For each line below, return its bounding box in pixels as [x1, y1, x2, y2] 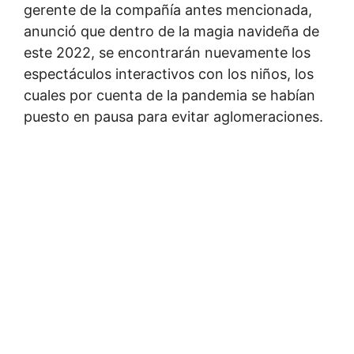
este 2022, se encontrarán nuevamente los [24, 44, 311, 61]
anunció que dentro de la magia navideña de [24, 23, 319, 40]
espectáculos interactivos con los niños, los [24, 66, 314, 82]
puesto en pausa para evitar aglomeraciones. [24, 108, 323, 125]
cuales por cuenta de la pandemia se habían [24, 87, 315, 104]
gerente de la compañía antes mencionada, [24, 2, 312, 18]
